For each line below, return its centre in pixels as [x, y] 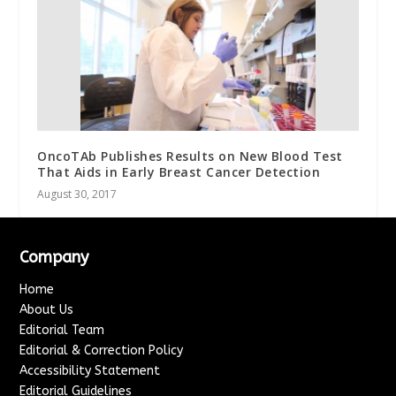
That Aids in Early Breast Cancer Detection [179, 172]
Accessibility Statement [90, 371]
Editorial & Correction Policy [102, 351]
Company [54, 258]
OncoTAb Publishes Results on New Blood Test [190, 156]
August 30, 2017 [77, 194]
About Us [47, 310]
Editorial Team [62, 331]
